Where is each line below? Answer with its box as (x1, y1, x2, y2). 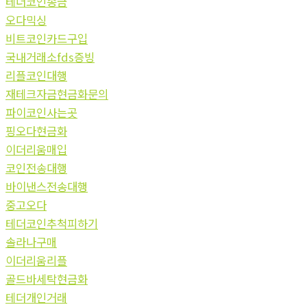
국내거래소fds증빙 (5, 48, 95, 65)
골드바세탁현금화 (5, 270, 88, 287)
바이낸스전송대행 (5, 177, 88, 195)
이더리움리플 (5, 251, 67, 269)
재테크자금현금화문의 (5, 85, 108, 102)
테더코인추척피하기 (5, 214, 98, 232)
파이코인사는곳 (5, 103, 77, 121)
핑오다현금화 (5, 122, 67, 139)
